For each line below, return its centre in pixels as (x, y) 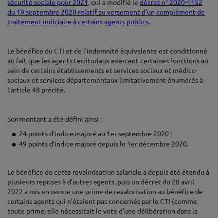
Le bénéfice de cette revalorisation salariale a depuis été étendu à (108, 172)
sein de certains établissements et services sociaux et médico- (102, 71)
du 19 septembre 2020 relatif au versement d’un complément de (106, 12)
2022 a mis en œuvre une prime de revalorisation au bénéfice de (105, 192)
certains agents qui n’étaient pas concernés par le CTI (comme (102, 201)
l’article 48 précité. (36, 90)
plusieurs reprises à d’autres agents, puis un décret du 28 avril (101, 182)
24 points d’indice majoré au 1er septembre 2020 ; (95, 134)
